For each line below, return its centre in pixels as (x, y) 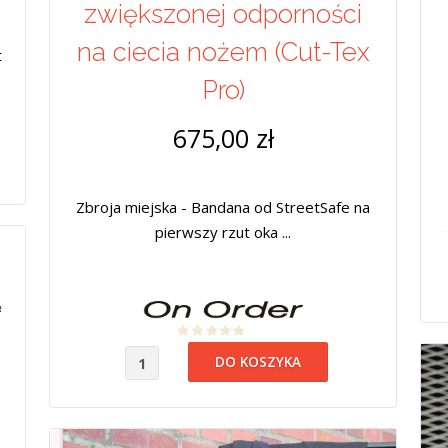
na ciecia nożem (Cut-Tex (223, 52)
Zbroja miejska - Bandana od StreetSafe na (223, 207)
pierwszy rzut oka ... (223, 232)
